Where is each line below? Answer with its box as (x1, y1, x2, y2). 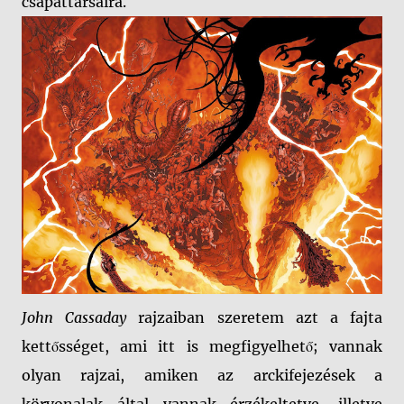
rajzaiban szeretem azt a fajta (126, 308, 383, 326)
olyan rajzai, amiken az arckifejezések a (22, 365, 382, 384)
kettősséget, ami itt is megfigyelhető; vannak (22, 336, 382, 355)
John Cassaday (22, 308, 127, 326)
